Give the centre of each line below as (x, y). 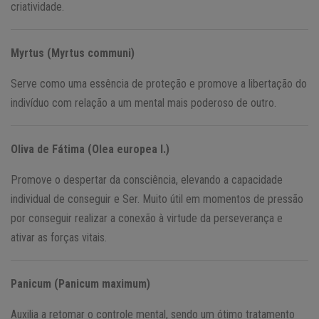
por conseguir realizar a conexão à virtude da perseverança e (147, 218)
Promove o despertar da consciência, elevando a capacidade (147, 179)
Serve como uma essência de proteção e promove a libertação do (159, 83)
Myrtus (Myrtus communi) (73, 53)
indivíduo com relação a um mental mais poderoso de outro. (143, 103)
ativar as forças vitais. (59, 237)
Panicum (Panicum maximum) (80, 283)
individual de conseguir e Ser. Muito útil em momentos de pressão (157, 199)
